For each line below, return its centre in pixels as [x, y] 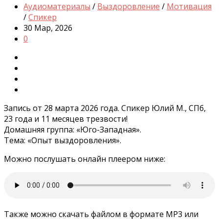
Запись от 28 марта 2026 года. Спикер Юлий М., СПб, [105, 108]
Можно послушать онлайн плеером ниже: [85, 159]
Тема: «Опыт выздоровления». [63, 141]
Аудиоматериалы [57, 7]
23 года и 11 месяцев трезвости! [66, 119]
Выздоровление [129, 7]
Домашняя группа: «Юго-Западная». [73, 130]
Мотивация [189, 7]
